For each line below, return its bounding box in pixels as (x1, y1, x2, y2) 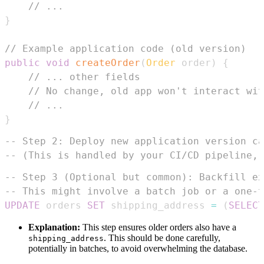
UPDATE (5, 200, 40, 212)
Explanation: (28, 222, 80, 233)
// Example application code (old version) (5, 43, 246, 55)
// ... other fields (28, 71, 140, 83)
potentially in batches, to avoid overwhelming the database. (28, 243, 247, 254)
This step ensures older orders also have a (80, 222, 236, 233)
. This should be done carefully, (104, 233, 220, 243)
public (5, 57, 40, 69)
